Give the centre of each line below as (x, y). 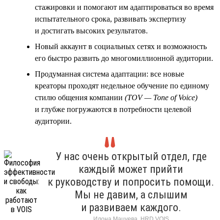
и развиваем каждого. (131, 207)
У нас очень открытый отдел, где (131, 156)
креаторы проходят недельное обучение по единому (122, 85)
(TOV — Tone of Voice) (161, 97)
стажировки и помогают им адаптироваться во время (124, 7)
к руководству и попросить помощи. (131, 182)
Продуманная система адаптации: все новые (110, 74)
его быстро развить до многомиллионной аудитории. (124, 58)
